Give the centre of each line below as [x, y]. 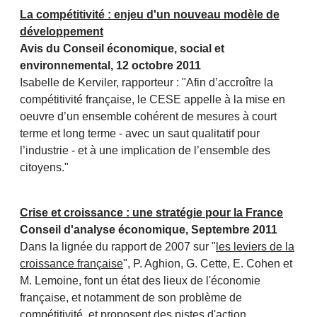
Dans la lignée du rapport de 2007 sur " [118, 247]
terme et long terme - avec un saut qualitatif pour [140, 134]
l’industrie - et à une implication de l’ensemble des [145, 151]
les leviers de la [255, 247]
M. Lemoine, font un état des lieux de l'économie [140, 281]
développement [62, 32]
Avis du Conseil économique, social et [122, 49]
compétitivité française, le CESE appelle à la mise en [152, 100]
